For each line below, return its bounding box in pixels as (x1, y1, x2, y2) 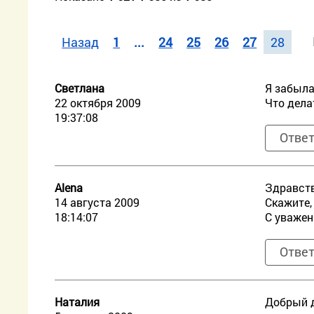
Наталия (55, 294, 100, 309)
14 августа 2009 (55, 195, 140, 210)
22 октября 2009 (55, 95, 142, 110)
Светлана (55, 81, 105, 95)
